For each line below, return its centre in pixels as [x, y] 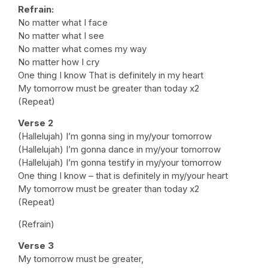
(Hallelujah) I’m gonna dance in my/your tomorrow [119, 150]
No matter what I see [61, 35]
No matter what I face [63, 22]
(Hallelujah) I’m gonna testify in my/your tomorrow [120, 163]
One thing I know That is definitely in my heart [111, 75]
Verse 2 [36, 123]
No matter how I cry [59, 62]
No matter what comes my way [82, 48]
